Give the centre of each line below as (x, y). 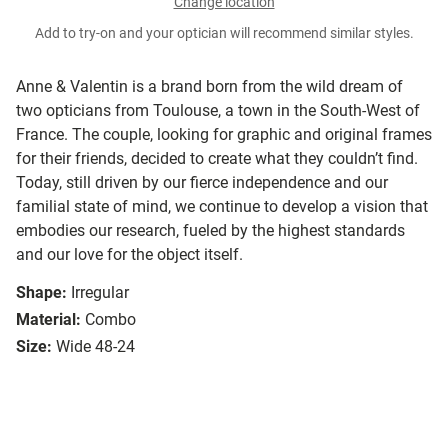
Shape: (41, 293)
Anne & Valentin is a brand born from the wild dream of (209, 87)
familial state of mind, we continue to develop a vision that (222, 207)
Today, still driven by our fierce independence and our (202, 183)
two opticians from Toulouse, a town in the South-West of (218, 111)
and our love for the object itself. (129, 255)
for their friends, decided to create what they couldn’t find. (217, 159)
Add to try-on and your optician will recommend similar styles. (224, 34)
